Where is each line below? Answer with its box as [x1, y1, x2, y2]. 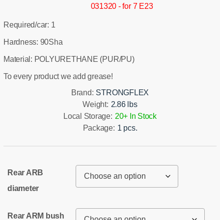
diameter [7, 184, 39, 192]
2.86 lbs [110, 100, 137, 109]
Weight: [82, 100, 109, 109]
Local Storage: [63, 111, 112, 120]
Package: [82, 123, 115, 132]
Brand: [71, 88, 94, 97]
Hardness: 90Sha [3, 37, 63, 46]
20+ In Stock [114, 111, 157, 120]
